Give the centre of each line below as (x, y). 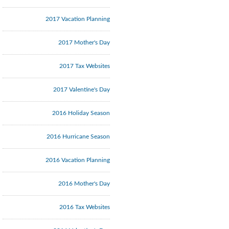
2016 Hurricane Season (78, 136)
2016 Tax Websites (85, 207)
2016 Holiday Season (81, 113)
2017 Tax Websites (85, 66)
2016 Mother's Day (84, 184)
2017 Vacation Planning (78, 19)
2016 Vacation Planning (78, 160)
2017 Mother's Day (84, 42)
